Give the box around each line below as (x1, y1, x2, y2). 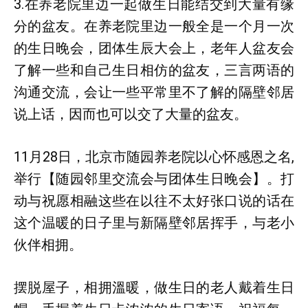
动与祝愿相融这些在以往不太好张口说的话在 (14, 192, 294, 209)
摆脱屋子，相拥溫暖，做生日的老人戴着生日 (14, 279, 294, 296)
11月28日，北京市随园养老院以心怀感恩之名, (14, 148, 294, 165)
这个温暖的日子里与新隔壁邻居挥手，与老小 (14, 214, 294, 231)
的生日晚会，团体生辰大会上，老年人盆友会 (14, 40, 294, 56)
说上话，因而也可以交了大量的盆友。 (14, 106, 247, 122)
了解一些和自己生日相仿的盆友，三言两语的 (14, 62, 294, 78)
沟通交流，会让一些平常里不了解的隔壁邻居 (14, 84, 294, 100)
